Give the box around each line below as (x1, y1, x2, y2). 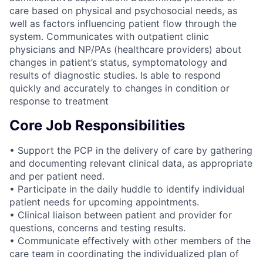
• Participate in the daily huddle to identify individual (9, 183, 245, 195)
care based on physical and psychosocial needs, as (9, 4, 237, 16)
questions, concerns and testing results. (9, 221, 186, 234)
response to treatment (9, 95, 109, 107)
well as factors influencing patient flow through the (9, 17, 237, 29)
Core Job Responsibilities (9, 116, 185, 134)
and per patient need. (9, 170, 104, 182)
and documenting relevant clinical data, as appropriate (9, 157, 252, 169)
